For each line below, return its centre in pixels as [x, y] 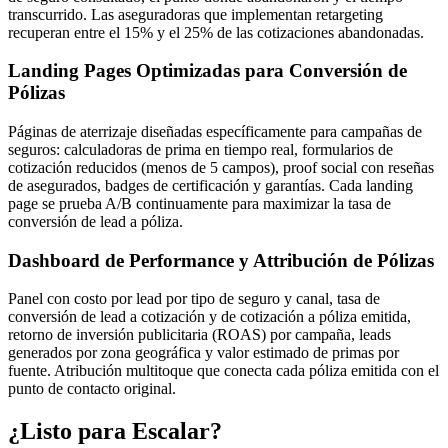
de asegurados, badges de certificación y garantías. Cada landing [210, 185]
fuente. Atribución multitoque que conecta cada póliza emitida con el [223, 371]
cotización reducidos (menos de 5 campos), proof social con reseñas [221, 167]
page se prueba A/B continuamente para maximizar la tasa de [199, 203]
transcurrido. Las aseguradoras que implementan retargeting [195, 14]
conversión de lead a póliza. [95, 221]
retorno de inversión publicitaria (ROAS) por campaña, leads [199, 335]
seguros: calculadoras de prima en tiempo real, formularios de [200, 149]
